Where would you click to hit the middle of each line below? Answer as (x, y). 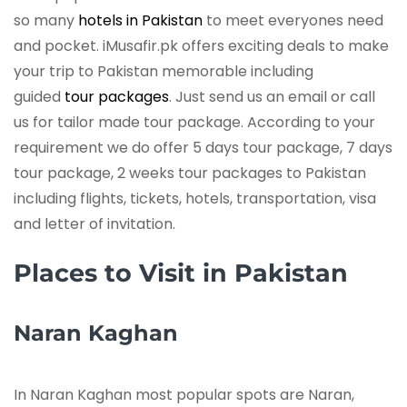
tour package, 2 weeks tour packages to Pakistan (190, 173)
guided (39, 96)
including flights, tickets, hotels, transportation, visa (195, 198)
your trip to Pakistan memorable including (164, 71)
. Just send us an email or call (272, 96)
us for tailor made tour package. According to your (194, 122)
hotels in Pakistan (142, 20)
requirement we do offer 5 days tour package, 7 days (203, 147)
